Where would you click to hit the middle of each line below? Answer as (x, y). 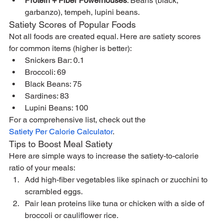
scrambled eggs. (54, 191)
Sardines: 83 (47, 96)
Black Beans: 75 (53, 84)
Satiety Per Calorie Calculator (61, 131)
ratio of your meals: (42, 167)
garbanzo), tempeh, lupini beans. (82, 12)
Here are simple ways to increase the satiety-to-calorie (105, 156)
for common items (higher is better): (70, 48)
